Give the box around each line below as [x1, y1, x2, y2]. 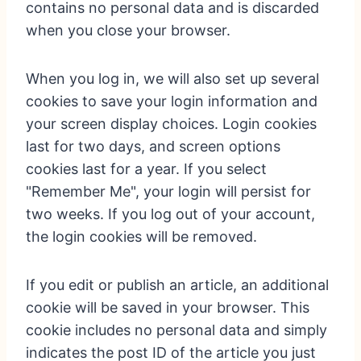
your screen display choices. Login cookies [26, 115, 317, 133]
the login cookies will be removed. [26, 228, 257, 246]
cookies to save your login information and [26, 93, 317, 110]
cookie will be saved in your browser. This [26, 299, 309, 317]
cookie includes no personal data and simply [26, 322, 327, 339]
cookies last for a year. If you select [26, 160, 267, 178]
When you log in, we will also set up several [26, 70, 319, 88]
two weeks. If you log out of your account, [26, 205, 315, 223]
